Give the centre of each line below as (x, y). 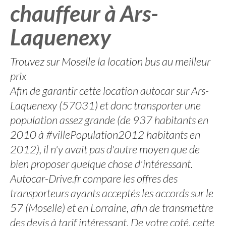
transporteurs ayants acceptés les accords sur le (112, 193)
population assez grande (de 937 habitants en (109, 120)
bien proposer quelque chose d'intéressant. (101, 164)
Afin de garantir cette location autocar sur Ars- (109, 91)
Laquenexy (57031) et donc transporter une (105, 105)
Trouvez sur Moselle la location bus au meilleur (110, 61)
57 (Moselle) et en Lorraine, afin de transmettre (112, 208)
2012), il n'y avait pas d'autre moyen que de (105, 149)
